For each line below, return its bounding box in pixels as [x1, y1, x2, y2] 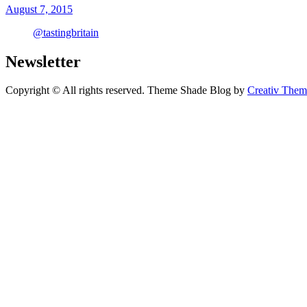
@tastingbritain [33, 26, 99, 38]
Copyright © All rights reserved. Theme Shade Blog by [5, 84, 247, 97]
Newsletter [5, 52, 81, 71]
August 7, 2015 [5, 3, 73, 15]
